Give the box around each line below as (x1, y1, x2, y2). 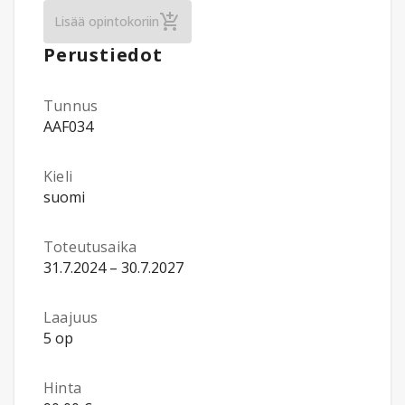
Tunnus (43, 96, 99, 116)
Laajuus (43, 307, 99, 327)
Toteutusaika (43, 237, 137, 257)
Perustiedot (43, 42, 163, 67)
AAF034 (43, 117, 93, 137)
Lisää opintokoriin (54, 13, 159, 30)
